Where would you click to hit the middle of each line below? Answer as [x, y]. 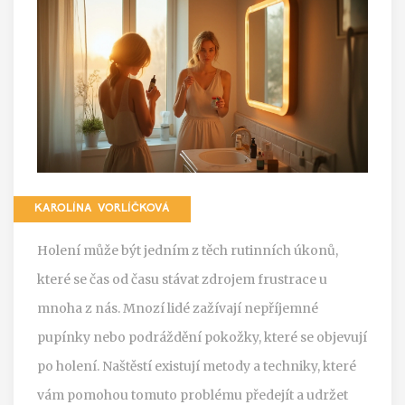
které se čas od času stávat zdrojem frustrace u [182, 279]
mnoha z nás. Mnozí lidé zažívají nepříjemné [178, 308]
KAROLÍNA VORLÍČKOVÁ [102, 208]
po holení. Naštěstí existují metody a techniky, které [197, 366]
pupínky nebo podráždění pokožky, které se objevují [202, 337]
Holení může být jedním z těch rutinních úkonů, [188, 250]
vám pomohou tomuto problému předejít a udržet [193, 395]
